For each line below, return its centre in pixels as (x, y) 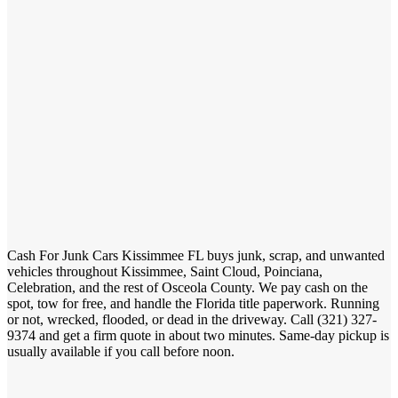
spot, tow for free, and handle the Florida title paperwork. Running (193, 303)
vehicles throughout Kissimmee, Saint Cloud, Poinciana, (165, 271)
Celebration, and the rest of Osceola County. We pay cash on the (187, 287)
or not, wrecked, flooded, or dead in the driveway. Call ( (164, 322)
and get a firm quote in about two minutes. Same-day (225, 343)
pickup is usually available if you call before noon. (148, 360)
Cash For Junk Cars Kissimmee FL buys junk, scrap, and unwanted (196, 255)
